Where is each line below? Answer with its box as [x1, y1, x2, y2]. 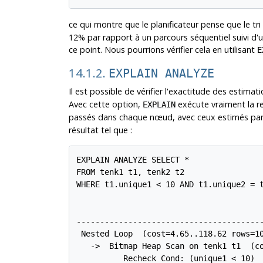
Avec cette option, [68, 99, 143, 110]
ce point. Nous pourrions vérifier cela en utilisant [68, 44, 257, 56]
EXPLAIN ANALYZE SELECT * [76, 155, 190, 165]
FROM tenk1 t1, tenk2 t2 [76, 167, 185, 177]
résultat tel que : [68, 124, 132, 136]
